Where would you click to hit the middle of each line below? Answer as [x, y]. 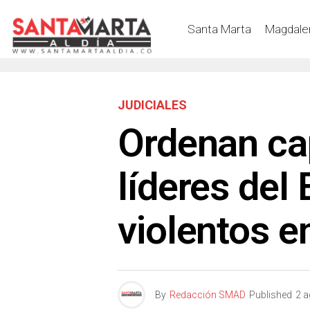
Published [271, 295]
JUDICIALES [152, 105]
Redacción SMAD [208, 295]
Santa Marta [219, 29]
